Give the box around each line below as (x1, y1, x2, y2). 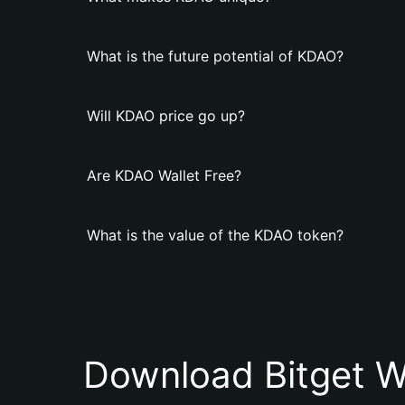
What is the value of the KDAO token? (87, 226, 344, 244)
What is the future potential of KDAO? (87, 47, 344, 65)
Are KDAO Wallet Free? (87, 166, 241, 184)
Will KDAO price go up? (87, 107, 245, 125)
